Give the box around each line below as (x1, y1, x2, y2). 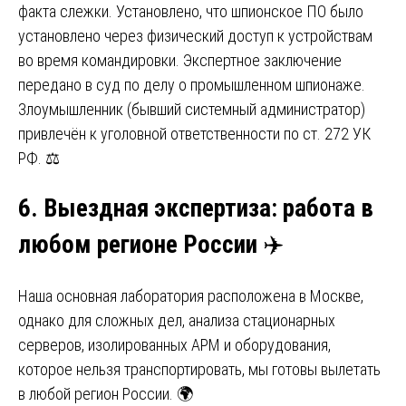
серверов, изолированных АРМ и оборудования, (18, 334, 331, 354)
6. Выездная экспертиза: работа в (18, 194, 373, 224)
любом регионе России (18, 230, 257, 260)
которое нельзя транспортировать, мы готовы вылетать (18, 359, 381, 379)
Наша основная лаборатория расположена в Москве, (18, 285, 363, 305)
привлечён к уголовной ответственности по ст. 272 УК (18, 124, 371, 144)
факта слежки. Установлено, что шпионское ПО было (18, 2, 363, 22)
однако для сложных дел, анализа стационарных (18, 310, 335, 330)
